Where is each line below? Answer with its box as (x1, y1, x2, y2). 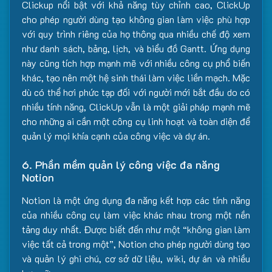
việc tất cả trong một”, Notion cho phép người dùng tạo (22, 237, 250, 251)
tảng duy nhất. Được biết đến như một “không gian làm (22, 223, 250, 236)
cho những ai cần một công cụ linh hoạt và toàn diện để (22, 115, 250, 128)
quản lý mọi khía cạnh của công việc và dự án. (22, 129, 210, 143)
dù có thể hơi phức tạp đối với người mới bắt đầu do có (22, 86, 250, 99)
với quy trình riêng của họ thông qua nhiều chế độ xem (22, 27, 250, 41)
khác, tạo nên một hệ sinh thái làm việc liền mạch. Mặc (22, 71, 250, 84)
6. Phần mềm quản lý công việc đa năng (22, 157, 220, 172)
